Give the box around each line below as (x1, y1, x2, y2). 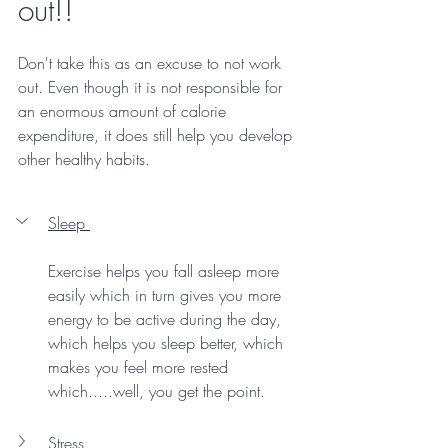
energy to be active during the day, (48, 308, 286, 331)
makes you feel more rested (48, 356, 233, 379)
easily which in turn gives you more (48, 284, 286, 307)
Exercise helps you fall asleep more (48, 260, 284, 283)
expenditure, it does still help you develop (18, 124, 297, 147)
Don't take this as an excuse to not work (18, 52, 286, 75)
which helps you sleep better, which (48, 332, 288, 355)
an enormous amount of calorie (18, 100, 231, 123)
